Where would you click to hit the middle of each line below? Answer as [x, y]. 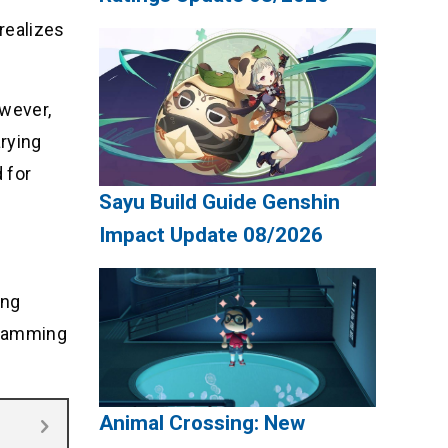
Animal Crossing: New [201, 423]
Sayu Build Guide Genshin [219, 202]
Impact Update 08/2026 [210, 235]
